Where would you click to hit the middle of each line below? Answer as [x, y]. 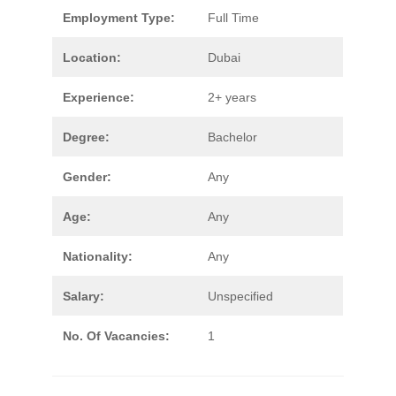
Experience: [99, 97]
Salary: [84, 296]
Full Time [233, 18]
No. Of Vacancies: [116, 336]
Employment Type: [119, 18]
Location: [92, 57]
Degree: [86, 137]
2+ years [232, 97]
